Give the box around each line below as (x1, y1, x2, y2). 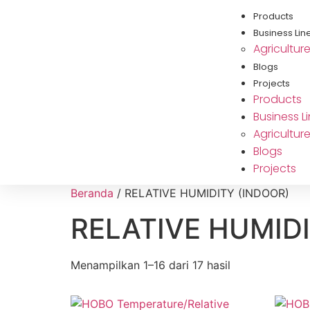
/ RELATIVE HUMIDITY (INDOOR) (113, 186, 289, 200)
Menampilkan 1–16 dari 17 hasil (71, 258, 230, 272)
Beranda (71, 186, 113, 200)
